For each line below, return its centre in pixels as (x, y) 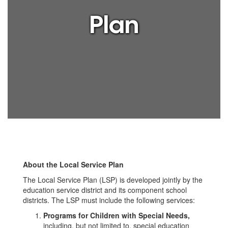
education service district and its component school (105, 190)
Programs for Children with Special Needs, (117, 215)
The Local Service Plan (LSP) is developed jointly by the (113, 180)
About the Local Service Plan (73, 164)
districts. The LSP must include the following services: (109, 200)
